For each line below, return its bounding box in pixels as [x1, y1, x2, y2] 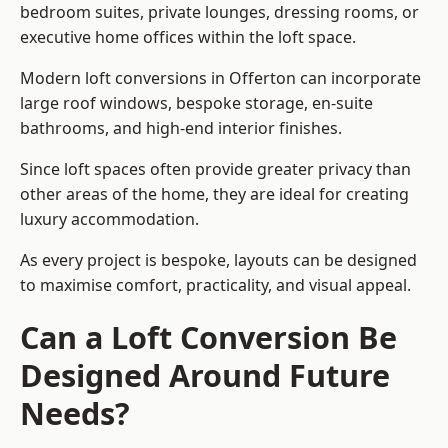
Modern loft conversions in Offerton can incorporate [20, 67, 421, 90]
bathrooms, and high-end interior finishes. [20, 117, 342, 140]
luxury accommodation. [20, 208, 199, 231]
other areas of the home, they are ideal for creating [20, 183, 409, 206]
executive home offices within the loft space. [20, 26, 356, 49]
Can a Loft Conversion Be [20, 316, 397, 359]
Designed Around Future [20, 354, 390, 397]
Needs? [20, 392, 130, 435]
